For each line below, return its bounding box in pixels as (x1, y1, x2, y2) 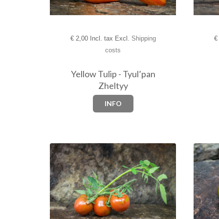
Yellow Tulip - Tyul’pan (70, 68, 155, 79)
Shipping (131, 35, 156, 42)
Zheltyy (98, 80, 128, 91)
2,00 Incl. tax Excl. (73, 35, 131, 42)
